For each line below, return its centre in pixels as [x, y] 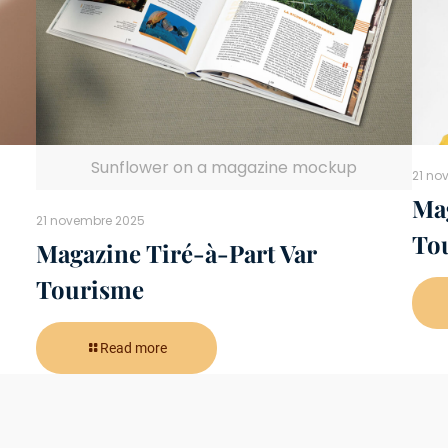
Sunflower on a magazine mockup [223, 167]
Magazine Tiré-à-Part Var [175, 252]
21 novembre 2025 [90, 220]
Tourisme [89, 288]
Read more [133, 347]
